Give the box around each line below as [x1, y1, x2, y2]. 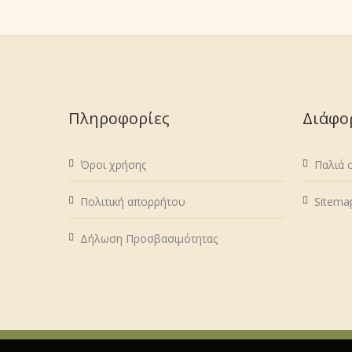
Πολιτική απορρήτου [80, 194, 185, 209]
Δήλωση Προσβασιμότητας [80, 231, 218, 246]
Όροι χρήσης [80, 157, 146, 172]
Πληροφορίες [68, 108, 170, 129]
